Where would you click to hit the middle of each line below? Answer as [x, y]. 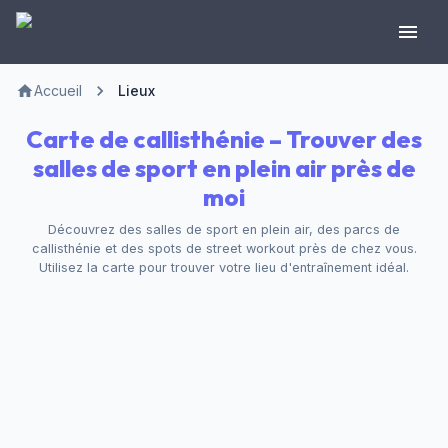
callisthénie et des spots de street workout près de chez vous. [224, 248]
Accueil [58, 90]
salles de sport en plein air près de [224, 168]
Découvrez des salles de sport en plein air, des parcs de [224, 229]
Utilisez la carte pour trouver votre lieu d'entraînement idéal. [224, 267]
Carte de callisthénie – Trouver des [224, 139]
